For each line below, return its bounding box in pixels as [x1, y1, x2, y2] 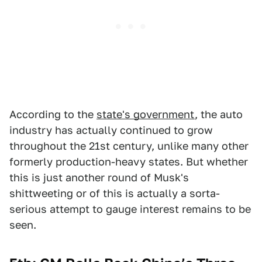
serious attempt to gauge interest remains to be [9, 203, 251, 216]
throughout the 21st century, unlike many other [9, 140, 249, 153]
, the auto [195, 108, 243, 121]
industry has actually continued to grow [9, 124, 213, 137]
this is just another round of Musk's [9, 171, 189, 184]
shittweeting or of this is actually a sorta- [9, 187, 220, 200]
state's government [96, 108, 195, 121]
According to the [9, 108, 96, 121]
